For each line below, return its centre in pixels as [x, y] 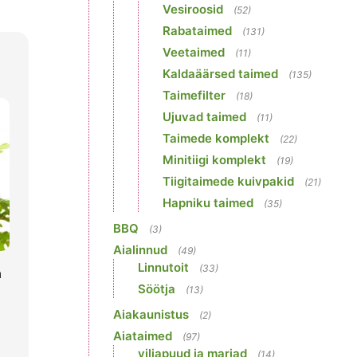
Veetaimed [194, 52]
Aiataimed [143, 336]
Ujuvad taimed [204, 117]
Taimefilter [194, 95]
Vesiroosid [193, 9]
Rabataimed [197, 31]
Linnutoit [163, 267]
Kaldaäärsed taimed [220, 74]
